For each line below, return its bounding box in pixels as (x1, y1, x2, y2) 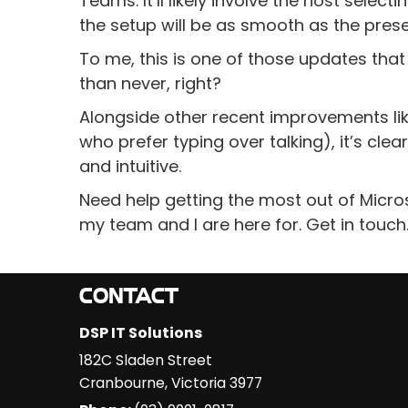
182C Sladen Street (79, 350, 212, 372)
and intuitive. (79, 155, 181, 178)
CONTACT (79, 286, 178, 309)
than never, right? (79, 72, 221, 96)
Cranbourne (79, 372, 165, 394)
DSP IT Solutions (79, 322, 202, 344)
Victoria (171, 372, 226, 394)
